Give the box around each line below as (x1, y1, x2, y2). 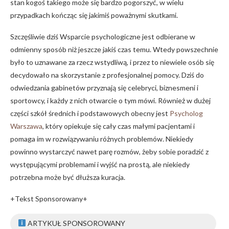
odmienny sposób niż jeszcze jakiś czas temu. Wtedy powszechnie (10, 44, 218, 54)
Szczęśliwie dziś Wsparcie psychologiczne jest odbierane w (10, 32, 195, 41)
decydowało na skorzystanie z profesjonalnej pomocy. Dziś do (10, 70, 204, 79)
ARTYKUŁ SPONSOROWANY (26, 218, 125, 227)
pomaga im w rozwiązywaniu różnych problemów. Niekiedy (10, 134, 193, 143)
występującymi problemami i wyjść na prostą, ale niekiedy (10, 159, 190, 169)
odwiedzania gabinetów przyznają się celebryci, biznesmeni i (10, 83, 198, 92)
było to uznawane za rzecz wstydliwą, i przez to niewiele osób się (10, 57, 214, 66)
